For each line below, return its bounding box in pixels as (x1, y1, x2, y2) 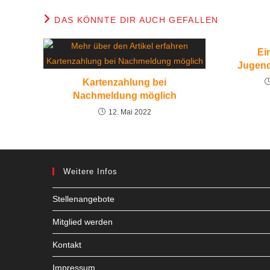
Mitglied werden (52, 216, 113, 227)
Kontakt (52, 239, 81, 250)
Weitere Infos (63, 166, 118, 176)
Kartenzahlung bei (83, 77, 167, 87)
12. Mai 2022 (108, 107, 151, 116)
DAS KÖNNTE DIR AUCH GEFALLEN (54, 14, 219, 25)
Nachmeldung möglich (72, 90, 177, 101)
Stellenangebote (52, 193, 115, 204)
